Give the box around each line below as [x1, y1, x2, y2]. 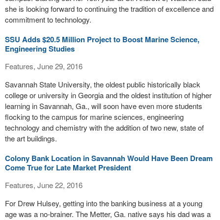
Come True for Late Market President [5, 162, 131, 173]
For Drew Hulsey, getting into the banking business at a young [5, 198, 202, 208]
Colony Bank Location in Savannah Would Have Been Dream [5, 153, 213, 164]
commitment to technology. [5, 14, 91, 25]
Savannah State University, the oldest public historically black [5, 79, 200, 89]
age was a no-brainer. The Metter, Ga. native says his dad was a [5, 209, 211, 219]
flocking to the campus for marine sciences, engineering [5, 111, 184, 122]
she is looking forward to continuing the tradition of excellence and [5, 3, 214, 14]
